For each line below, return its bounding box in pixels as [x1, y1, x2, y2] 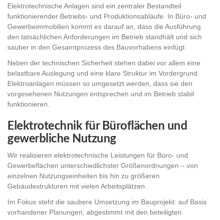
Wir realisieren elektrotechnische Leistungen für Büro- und [7, 151, 188, 160]
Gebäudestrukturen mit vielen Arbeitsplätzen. [7, 182, 147, 191]
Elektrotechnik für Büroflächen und [7, 120, 187, 132]
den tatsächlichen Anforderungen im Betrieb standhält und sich [7, 33, 202, 41]
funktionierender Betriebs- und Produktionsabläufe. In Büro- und [7, 12, 206, 21]
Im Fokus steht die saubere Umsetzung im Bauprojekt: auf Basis [7, 197, 207, 206]
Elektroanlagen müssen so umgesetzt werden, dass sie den [7, 79, 192, 87]
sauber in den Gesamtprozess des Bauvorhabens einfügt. [7, 43, 187, 52]
